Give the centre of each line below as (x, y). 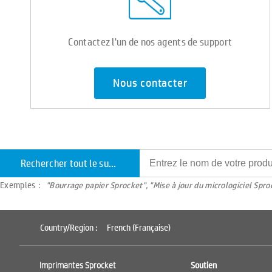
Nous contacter (150, 83)
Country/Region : (71, 228)
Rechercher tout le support (112, 163)
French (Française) (139, 228)
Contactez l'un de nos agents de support (150, 41)
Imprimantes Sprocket (78, 265)
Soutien (203, 265)
